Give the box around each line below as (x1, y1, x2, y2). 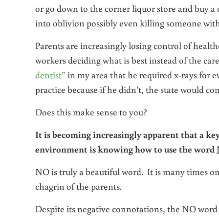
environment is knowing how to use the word (35, 143, 217, 155)
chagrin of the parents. (35, 180, 122, 193)
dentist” (35, 68, 66, 81)
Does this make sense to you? (35, 106, 147, 118)
